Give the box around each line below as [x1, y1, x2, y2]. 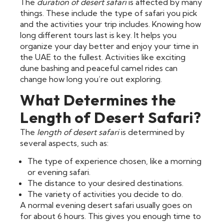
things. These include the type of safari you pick [20, 7, 197, 18]
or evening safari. [27, 167, 90, 177]
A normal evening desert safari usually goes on [20, 200, 192, 210]
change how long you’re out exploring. [20, 73, 162, 84]
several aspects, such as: [20, 137, 108, 148]
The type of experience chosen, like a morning [27, 156, 201, 166]
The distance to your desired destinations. [27, 178, 183, 188]
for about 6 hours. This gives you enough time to [20, 211, 201, 221]
